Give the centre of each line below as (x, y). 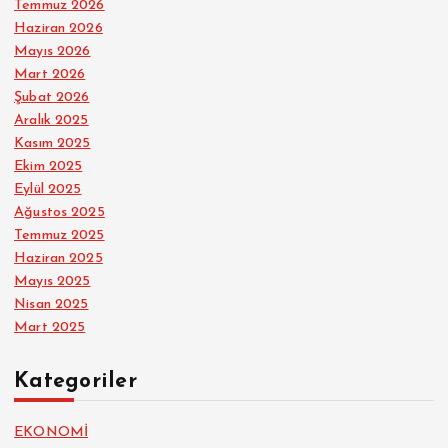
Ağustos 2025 (59, 212)
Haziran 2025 (58, 258)
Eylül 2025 (48, 189)
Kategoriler (75, 381)
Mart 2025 (50, 327)
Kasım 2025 (52, 143)
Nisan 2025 (51, 304)
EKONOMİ (51, 432)
